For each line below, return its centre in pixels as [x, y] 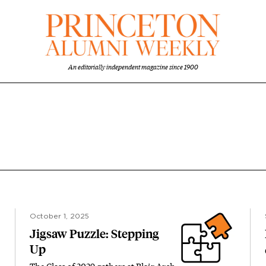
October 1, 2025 [59, 216]
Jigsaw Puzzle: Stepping [94, 234]
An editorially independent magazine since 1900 [133, 67]
